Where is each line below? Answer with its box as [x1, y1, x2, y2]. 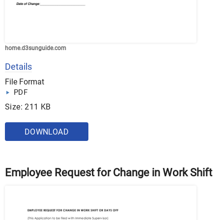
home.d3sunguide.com [5, 45, 66, 52]
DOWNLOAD [24, 127, 69, 137]
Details [5, 61, 32, 72]
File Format [5, 77, 44, 87]
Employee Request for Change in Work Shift [5, 166, 212, 179]
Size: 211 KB [5, 102, 51, 112]
